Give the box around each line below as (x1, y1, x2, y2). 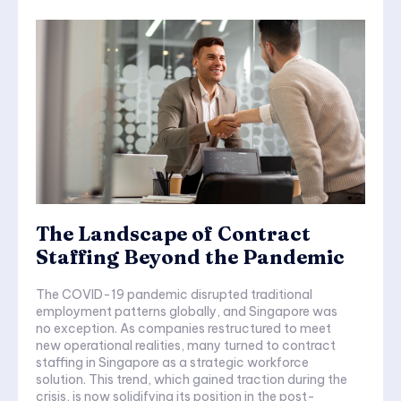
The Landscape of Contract (36, 221, 311, 247)
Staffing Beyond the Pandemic (36, 244, 345, 270)
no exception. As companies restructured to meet (36, 320, 331, 337)
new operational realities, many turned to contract (36, 337, 336, 354)
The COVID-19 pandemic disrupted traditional (36, 286, 312, 303)
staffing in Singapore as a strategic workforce (36, 354, 309, 371)
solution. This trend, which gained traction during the (36, 371, 347, 388)
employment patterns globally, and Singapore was (36, 303, 337, 320)
